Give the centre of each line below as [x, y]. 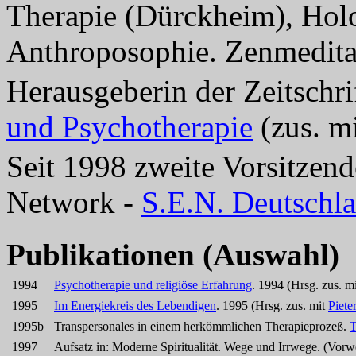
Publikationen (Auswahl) [173, 255]
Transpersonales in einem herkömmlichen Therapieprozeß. [202, 326]
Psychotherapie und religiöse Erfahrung [153, 285]
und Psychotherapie [130, 127]
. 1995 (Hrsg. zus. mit [272, 306]
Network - [74, 202]
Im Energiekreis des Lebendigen [135, 306]
